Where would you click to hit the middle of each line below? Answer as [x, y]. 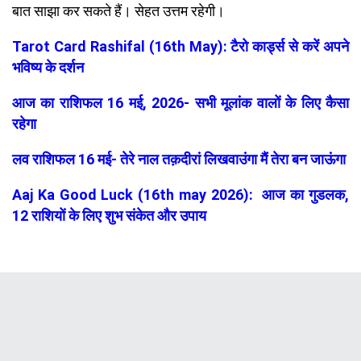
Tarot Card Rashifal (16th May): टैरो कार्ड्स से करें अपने [180, 46]
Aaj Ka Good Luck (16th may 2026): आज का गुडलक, [180, 194]
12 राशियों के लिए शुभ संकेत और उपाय [109, 215]
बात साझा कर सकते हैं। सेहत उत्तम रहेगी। [118, 10]
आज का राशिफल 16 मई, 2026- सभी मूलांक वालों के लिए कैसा [180, 102]
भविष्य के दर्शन [48, 67]
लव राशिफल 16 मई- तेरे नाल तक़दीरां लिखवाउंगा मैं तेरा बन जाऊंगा [179, 159]
